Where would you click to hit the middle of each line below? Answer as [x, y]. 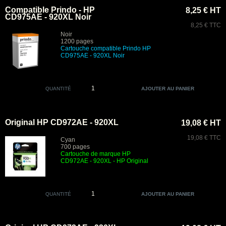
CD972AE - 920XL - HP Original [104, 161]
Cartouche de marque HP [96, 154]
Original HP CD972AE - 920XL [62, 122]
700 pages [75, 147]
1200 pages [77, 41]
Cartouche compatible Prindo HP [106, 48]
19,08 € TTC [204, 138]
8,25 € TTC [206, 25]
